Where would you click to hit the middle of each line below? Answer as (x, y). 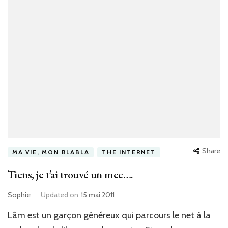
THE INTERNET (129, 152)
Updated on (60, 195)
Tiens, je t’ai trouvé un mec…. (70, 174)
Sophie (19, 195)
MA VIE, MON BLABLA (51, 152)
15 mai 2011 (98, 195)
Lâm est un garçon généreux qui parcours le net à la (109, 215)
